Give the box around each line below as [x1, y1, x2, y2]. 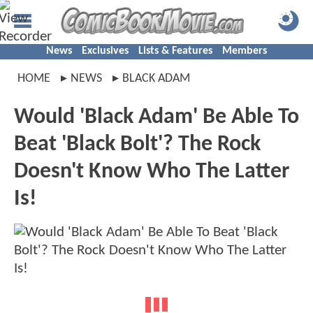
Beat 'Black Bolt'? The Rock [14, 133, 261, 156]
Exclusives [82, 45, 129, 57]
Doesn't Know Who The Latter [14, 161, 289, 183]
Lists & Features [138, 45, 212, 57]
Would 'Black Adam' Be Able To [14, 106, 299, 129]
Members [222, 45, 267, 57]
